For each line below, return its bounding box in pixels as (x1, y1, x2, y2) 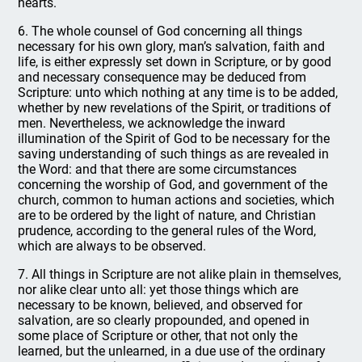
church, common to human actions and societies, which (18, 192, 335, 208)
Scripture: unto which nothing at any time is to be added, (18, 85, 339, 100)
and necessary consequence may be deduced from (18, 69, 307, 85)
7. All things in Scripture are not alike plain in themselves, (18, 267, 342, 282)
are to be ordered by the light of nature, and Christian (18, 208, 317, 223)
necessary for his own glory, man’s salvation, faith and (18, 39, 326, 54)
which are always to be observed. (18, 238, 207, 254)
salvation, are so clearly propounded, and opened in (18, 313, 310, 328)
